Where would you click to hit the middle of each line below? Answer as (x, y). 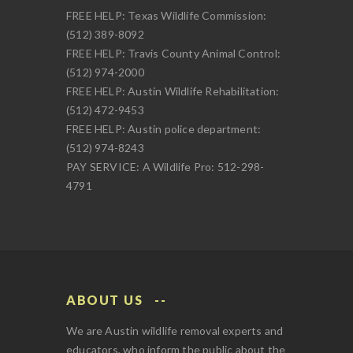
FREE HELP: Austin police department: (164, 128)
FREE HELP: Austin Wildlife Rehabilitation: (173, 91)
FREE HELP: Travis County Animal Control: (173, 53)
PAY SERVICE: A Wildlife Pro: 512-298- (165, 166)
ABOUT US (104, 299)
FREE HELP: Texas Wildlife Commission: (167, 15)
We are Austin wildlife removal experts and (175, 330)
